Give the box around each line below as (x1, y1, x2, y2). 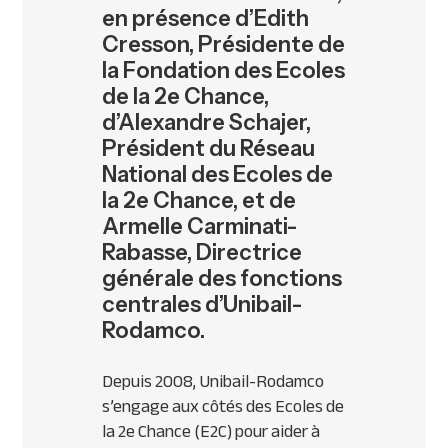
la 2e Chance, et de (102, 187, 297, 215)
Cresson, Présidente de (102, 31, 346, 59)
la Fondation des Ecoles (102, 57, 346, 85)
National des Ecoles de (102, 161, 334, 189)
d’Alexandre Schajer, (102, 109, 312, 137)
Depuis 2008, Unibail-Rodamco (102, 364, 325, 399)
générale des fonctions (102, 265, 343, 293)
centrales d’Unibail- (102, 291, 303, 319)
